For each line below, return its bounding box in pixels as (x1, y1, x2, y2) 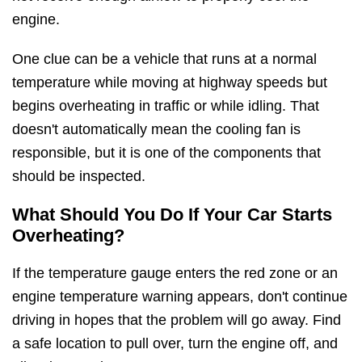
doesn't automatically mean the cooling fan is (12, 121, 301, 138)
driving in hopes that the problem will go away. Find (12, 311, 341, 328)
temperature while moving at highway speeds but (12, 74, 327, 91)
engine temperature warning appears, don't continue (12, 288, 347, 305)
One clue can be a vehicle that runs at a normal (12, 51, 317, 68)
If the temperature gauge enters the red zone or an (12, 264, 338, 281)
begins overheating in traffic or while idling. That (12, 98, 319, 115)
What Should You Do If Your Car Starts (12, 204, 332, 225)
